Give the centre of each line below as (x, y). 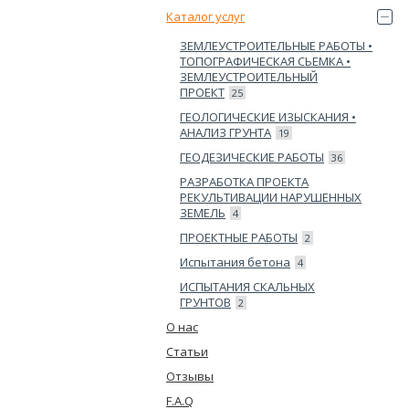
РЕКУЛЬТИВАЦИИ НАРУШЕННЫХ (271, 197)
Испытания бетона (235, 262)
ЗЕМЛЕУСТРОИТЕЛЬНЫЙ (249, 77)
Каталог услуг (205, 16)
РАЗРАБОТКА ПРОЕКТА (244, 182)
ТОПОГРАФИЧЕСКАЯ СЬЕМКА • (265, 61)
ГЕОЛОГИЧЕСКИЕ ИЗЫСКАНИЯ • (268, 117)
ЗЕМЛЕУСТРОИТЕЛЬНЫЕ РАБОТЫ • (276, 46)
